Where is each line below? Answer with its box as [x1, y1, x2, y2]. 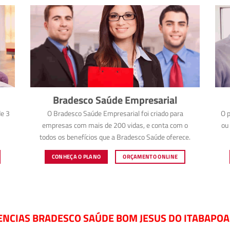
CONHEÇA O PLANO [51, 152, 101, 161]
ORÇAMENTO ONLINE [123, 152, 178, 161]
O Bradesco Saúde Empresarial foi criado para [47, 108, 183, 120]
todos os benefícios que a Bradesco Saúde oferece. [40, 131, 190, 143]
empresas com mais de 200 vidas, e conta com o [42, 120, 188, 131]
